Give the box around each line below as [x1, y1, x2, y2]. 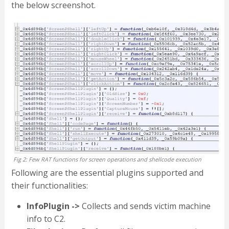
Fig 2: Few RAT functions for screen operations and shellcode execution [13, 155, 201, 163]
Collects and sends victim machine [79, 200, 211, 212]
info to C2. [26, 213, 65, 224]
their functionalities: [11, 179, 88, 191]
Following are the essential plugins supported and [11, 167, 203, 178]
